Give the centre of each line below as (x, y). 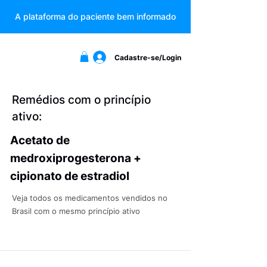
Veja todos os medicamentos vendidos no (90, 198)
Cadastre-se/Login (148, 57)
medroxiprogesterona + (76, 158)
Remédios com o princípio (81, 100)
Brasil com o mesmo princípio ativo (76, 211)
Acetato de (40, 140)
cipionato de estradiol (70, 176)
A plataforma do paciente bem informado (95, 16)
